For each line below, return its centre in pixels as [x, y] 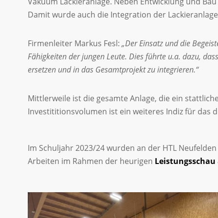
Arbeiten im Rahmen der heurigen [90, 161]
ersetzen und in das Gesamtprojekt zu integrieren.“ [113, 70]
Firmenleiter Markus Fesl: [75, 43]
